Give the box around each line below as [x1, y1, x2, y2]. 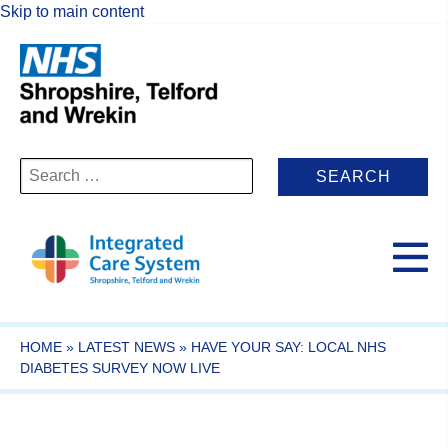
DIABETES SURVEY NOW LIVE [20, 359, 220, 376]
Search [19, 158, 70, 175]
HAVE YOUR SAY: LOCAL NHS [191, 338, 386, 355]
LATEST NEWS [78, 338, 175, 355]
